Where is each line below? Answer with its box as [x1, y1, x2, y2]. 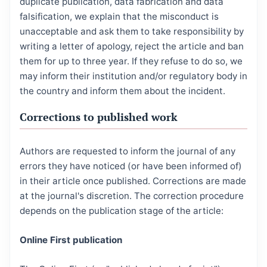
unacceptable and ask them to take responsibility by [20, 26, 244, 38]
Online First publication [20, 234, 122, 246]
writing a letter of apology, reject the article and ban [20, 41, 244, 52]
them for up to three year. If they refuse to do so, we [20, 55, 243, 67]
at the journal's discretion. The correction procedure [20, 190, 244, 202]
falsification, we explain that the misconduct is [20, 11, 219, 23]
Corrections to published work [20, 110, 178, 125]
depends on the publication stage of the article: [20, 205, 223, 217]
